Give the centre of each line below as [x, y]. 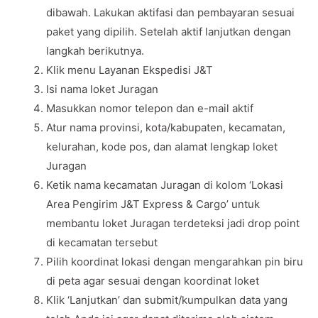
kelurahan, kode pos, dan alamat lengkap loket [162, 146]
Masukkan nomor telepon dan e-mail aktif [150, 108]
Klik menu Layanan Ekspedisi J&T [130, 70]
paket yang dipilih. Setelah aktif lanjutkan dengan [169, 31]
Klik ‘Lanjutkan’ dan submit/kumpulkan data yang [167, 300]
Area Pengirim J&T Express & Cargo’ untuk [153, 204]
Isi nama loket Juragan [102, 89]
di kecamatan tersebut [102, 242]
